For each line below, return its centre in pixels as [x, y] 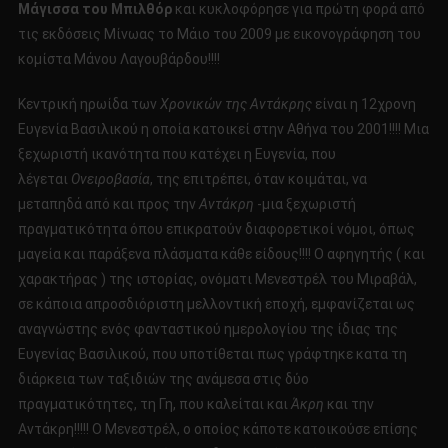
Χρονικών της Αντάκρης [235, 104]
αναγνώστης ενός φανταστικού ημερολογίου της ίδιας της [207, 329]
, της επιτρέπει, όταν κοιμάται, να [258, 179]
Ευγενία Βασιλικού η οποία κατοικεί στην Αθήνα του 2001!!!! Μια [223, 129]
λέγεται [44, 179]
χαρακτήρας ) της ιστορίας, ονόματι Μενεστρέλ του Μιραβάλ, [217, 279]
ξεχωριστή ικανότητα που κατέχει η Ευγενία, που [176, 154]
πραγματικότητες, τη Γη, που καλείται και [154, 404]
